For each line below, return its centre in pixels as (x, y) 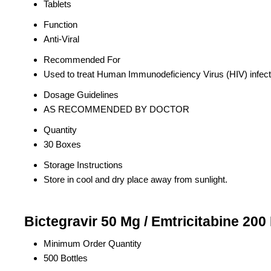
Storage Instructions (83, 165)
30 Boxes (62, 145)
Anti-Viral (61, 39)
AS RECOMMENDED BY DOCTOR (116, 109)
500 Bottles (66, 258)
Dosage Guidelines (81, 95)
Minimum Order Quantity (93, 244)
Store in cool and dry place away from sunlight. (135, 180)
